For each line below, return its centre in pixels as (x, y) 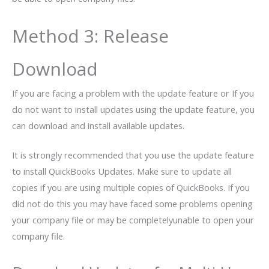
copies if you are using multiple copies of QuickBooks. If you (131, 188)
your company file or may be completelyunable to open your (133, 220)
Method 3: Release (90, 36)
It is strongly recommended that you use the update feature (133, 155)
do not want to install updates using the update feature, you (133, 110)
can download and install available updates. (98, 126)
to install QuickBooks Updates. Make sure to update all (122, 171)
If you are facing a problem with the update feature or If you (133, 93)
